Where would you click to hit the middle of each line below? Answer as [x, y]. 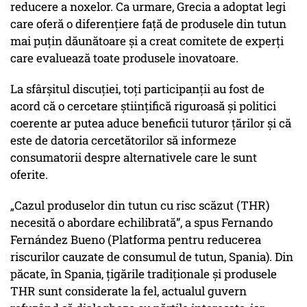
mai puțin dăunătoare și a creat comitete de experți [147, 41]
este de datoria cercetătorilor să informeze [123, 140]
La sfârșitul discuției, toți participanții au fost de [137, 89]
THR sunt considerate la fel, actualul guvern [128, 291]
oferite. [29, 175]
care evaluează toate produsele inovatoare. [124, 58]
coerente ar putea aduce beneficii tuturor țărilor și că [151, 123]
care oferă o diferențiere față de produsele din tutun [148, 24]
